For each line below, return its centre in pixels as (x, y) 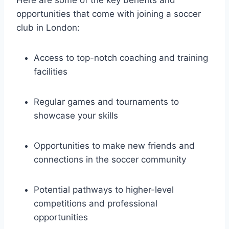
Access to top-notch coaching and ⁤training (121, 58)
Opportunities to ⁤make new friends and (114, 145)
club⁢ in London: (48, 27)
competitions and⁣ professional (96, 203)
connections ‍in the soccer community (110, 159)
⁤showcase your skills (76, 115)
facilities (51, 71)
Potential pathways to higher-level (104, 189)
